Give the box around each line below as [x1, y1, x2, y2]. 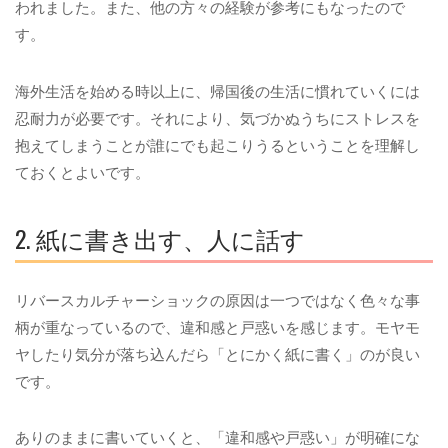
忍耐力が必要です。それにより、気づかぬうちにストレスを [15, 109, 420, 127]
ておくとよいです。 [15, 163, 150, 181]
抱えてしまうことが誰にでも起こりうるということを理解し [15, 136, 420, 154]
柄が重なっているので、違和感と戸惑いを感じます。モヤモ [15, 318, 420, 336]
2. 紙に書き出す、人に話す [15, 219, 305, 256]
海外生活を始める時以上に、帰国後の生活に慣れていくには [15, 82, 420, 100]
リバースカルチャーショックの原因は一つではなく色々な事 [15, 291, 420, 309]
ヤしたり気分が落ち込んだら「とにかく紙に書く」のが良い [15, 345, 420, 363]
